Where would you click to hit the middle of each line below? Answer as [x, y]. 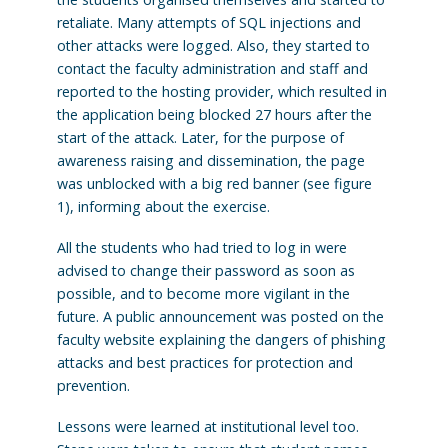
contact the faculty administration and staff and [212, 68]
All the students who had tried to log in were [201, 247]
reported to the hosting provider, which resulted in [221, 91]
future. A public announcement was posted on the [220, 316]
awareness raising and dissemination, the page [210, 160]
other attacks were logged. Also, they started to [213, 45]
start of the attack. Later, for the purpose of [200, 137]
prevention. [93, 385]
